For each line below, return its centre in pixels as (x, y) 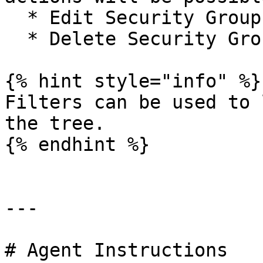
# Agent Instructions (116, 250)
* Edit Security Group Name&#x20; (16, 18)
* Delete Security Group (16, 39)
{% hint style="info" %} (133, 81)
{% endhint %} (77, 144)
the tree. (55, 123)
